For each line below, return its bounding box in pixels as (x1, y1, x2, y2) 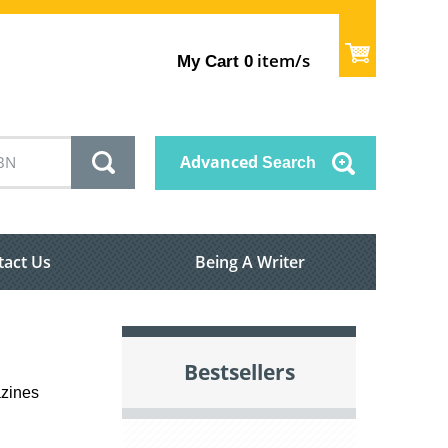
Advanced (180, 151, 258, 174)
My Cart (177, 51, 240, 71)
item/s (253, 48, 311, 72)
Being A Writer (195, 251, 305, 274)
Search (258, 154, 316, 172)
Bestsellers (183, 358, 295, 387)
